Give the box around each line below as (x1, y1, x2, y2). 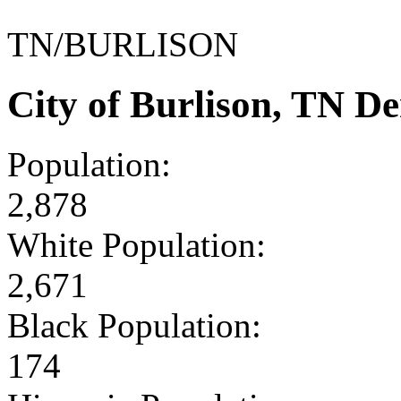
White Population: (7, 225, 266, 264)
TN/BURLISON (7, 24, 238, 64)
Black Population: (7, 305, 261, 345)
